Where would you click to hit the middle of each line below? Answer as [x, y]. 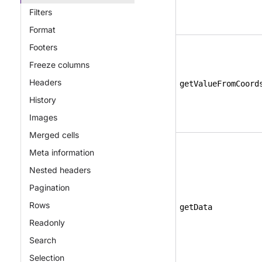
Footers [43, 47]
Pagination [49, 187]
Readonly [47, 223]
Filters [41, 12]
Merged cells [54, 135]
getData [196, 207]
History [43, 100]
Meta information [62, 152]
